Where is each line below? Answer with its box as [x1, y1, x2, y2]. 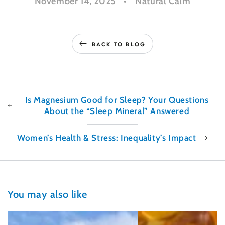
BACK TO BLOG [91, 40, 146, 48]
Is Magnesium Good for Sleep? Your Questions [25, 95, 209, 105]
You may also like [8, 188, 87, 201]
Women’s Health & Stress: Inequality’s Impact [17, 133, 196, 143]
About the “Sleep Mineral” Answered [44, 106, 190, 117]
